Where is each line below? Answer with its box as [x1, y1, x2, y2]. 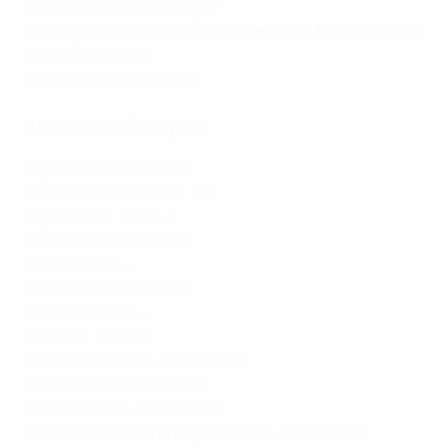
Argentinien [24, 205, 111, 228]
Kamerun [24, 397, 92, 420]
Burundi [24, 373, 83, 396]
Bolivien [24, 301, 82, 324]
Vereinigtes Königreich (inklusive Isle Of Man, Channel [24, 19, 418, 42]
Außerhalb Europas [24, 113, 203, 141]
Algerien [24, 157, 85, 180]
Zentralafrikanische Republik [24, 421, 236, 444]
